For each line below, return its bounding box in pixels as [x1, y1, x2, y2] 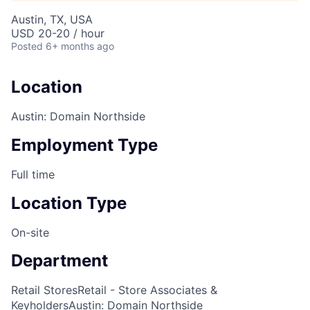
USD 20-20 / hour [11, 26, 104, 40]
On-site [11, 225, 49, 239]
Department [11, 250, 108, 271]
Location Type [11, 192, 127, 213]
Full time [11, 167, 55, 181]
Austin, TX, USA [11, 12, 93, 26]
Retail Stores [11, 283, 77, 298]
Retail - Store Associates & [77, 283, 217, 298]
